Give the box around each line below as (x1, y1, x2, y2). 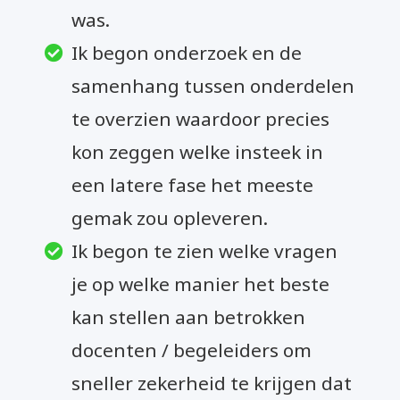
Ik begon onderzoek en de (71, 39, 303, 65)
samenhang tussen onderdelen (71, 72, 355, 98)
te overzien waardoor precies (71, 105, 330, 131)
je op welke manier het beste (71, 271, 330, 296)
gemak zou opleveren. (71, 204, 269, 230)
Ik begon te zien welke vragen (71, 237, 338, 263)
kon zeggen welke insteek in (71, 138, 324, 164)
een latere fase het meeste (71, 171, 314, 197)
